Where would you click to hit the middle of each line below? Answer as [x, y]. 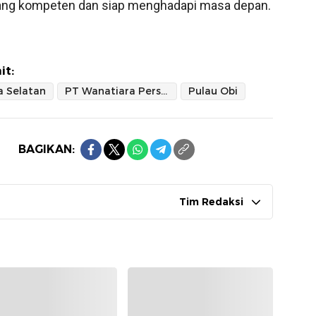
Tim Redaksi [211, 201]
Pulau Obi [213, 91]
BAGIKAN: [46, 149]
